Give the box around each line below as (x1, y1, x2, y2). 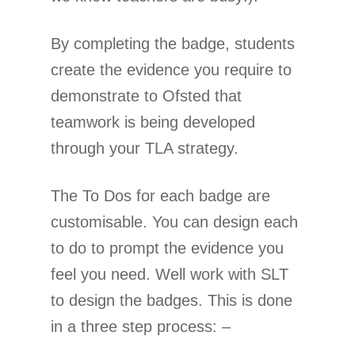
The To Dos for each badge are (51, 186, 270, 204)
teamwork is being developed (51, 113, 255, 131)
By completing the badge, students (51, 34, 295, 52)
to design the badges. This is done (51, 291, 292, 309)
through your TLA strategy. (51, 139, 239, 157)
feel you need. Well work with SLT (51, 265, 288, 283)
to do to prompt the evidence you (51, 239, 284, 257)
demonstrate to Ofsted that (51, 86, 242, 105)
